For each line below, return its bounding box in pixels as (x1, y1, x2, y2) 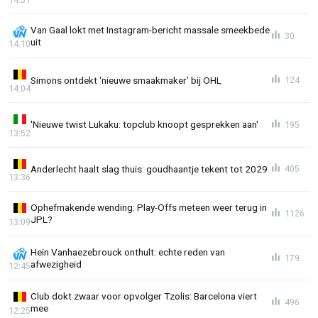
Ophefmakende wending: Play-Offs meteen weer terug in (31, 202, 267, 214)
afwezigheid (31, 258, 82, 270)
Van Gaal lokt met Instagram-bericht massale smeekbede (31, 23, 270, 35)
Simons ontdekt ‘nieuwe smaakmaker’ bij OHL (31, 74, 221, 86)
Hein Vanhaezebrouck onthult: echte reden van (31, 246, 225, 258)
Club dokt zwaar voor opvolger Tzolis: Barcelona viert (31, 290, 257, 302)
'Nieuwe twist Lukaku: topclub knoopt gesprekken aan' (31, 119, 258, 131)
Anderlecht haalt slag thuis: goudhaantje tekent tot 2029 (31, 163, 268, 175)
